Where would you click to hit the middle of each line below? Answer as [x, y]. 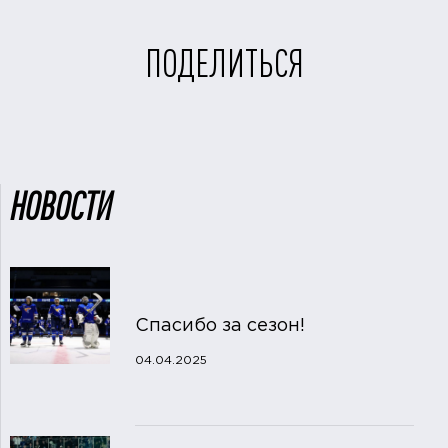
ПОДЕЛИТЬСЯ [224, 64]
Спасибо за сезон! [219, 326]
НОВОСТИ [60, 207]
